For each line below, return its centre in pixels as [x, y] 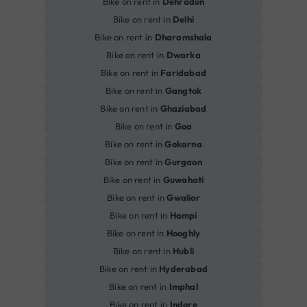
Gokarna [183, 144]
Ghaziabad [183, 109]
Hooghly [183, 233]
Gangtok [183, 91]
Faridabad [183, 73]
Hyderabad [183, 269]
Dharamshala [183, 37]
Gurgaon [183, 162]
